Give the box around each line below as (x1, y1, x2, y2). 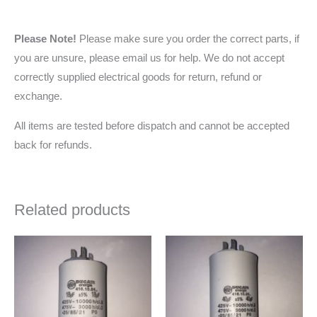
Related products (14, 201, 130, 219)
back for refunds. (14, 139, 92, 151)
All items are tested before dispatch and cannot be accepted (14, 120, 289, 132)
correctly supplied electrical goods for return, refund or (14, 71, 262, 83)
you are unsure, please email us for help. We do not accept (14, 52, 284, 64)
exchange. (14, 91, 62, 103)
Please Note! (14, 33, 76, 45)
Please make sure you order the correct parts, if (76, 33, 299, 45)
